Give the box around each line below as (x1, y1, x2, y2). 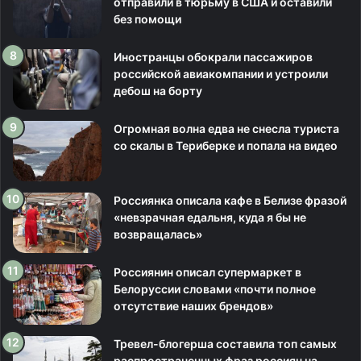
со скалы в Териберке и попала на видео (114, 139, 338, 152)
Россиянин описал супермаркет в (114, 265, 301, 279)
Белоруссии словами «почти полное (114, 282, 316, 296)
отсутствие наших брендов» (114, 299, 273, 313)
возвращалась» (114, 227, 202, 241)
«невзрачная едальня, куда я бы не (114, 210, 306, 224)
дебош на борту (114, 84, 202, 98)
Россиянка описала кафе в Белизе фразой (114, 193, 346, 207)
